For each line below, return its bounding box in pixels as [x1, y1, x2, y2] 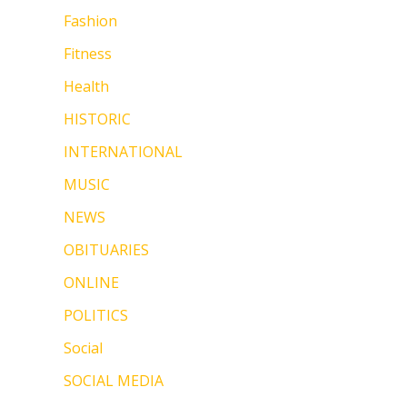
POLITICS [64, 305, 128, 326]
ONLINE [64, 273, 119, 293]
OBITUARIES [64, 240, 149, 261]
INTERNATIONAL [64, 142, 183, 163]
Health [64, 76, 109, 97]
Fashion [64, 11, 117, 32]
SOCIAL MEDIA [64, 371, 164, 392]
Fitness [64, 44, 112, 65]
